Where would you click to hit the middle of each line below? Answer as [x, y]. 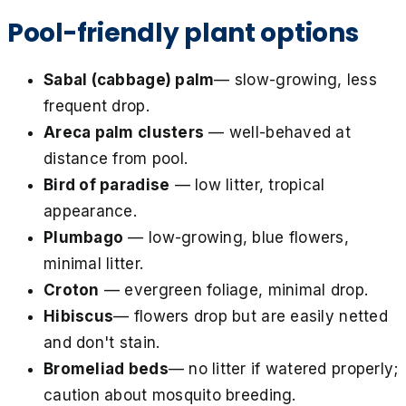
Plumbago [84, 237]
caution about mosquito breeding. [170, 395]
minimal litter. [94, 263]
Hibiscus [79, 316]
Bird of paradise [107, 184]
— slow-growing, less [295, 79]
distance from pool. [116, 158]
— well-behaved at [278, 132]
